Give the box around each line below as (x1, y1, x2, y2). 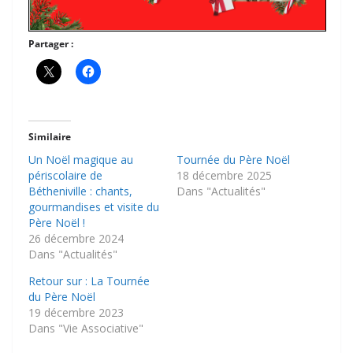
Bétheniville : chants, (28, 183, 132, 199)
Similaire (28, 129, 71, 143)
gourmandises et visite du (28, 199, 159, 214)
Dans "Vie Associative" (28, 320, 143, 336)
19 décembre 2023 (28, 304, 124, 320)
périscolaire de (28, 167, 102, 183)
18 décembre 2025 (176, 167, 272, 183)
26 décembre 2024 (28, 230, 124, 246)
